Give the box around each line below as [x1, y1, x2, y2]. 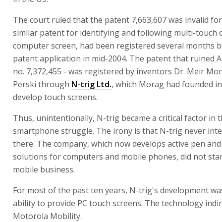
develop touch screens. [13, 92, 98, 103]
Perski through [13, 79, 71, 90]
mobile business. [13, 164, 75, 175]
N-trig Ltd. [71, 79, 111, 90]
